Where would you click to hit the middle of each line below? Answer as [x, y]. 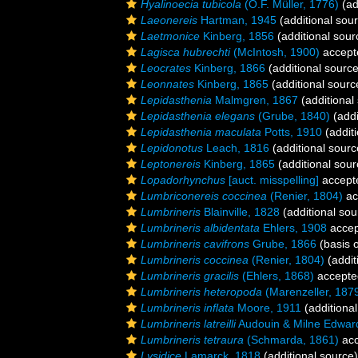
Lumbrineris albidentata [200, 228]
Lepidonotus [172, 148]
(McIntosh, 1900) [275, 52]
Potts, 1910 [292, 132]
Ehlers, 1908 [293, 228]
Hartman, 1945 [237, 20]
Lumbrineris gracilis [190, 276]
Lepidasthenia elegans [198, 116]
